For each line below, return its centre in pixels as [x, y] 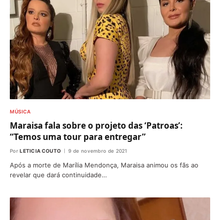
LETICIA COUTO [41, 151]
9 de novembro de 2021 [98, 151]
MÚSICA [20, 112]
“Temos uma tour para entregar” [78, 137]
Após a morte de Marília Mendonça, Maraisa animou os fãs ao [104, 165]
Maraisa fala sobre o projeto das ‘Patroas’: [96, 126]
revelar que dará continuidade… [58, 175]
